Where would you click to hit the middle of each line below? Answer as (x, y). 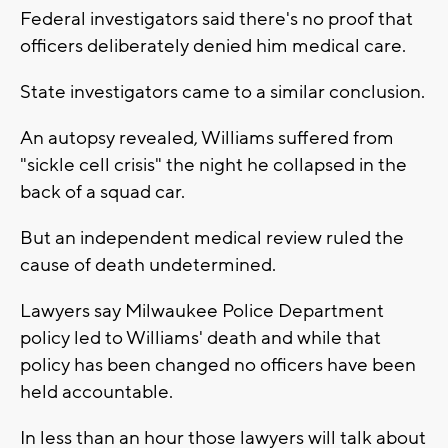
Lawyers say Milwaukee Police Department (202, 311)
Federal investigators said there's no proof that (216, 19)
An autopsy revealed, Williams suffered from (207, 138)
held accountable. (96, 392)
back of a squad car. (102, 192)
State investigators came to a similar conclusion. (222, 92)
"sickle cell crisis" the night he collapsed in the (213, 165)
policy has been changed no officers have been (218, 365)
